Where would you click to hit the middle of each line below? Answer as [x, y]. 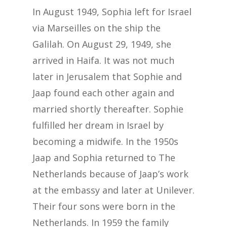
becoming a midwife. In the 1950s [105, 141]
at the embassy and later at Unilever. [113, 190]
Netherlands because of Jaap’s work [110, 174]
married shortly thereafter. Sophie [108, 109]
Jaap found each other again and [103, 93]
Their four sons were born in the [104, 206]
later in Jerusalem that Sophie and [107, 77]
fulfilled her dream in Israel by [98, 125]
